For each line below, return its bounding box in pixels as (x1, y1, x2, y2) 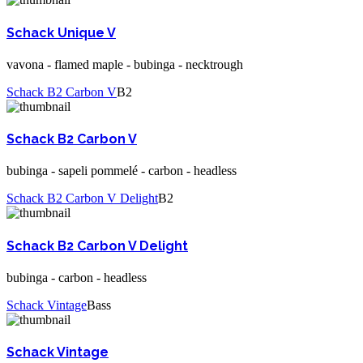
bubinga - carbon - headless (6, 270, 147, 284)
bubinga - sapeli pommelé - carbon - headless (6, 164, 237, 178)
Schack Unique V (6, 24, 116, 41)
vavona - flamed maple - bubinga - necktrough (6, 57, 243, 71)
